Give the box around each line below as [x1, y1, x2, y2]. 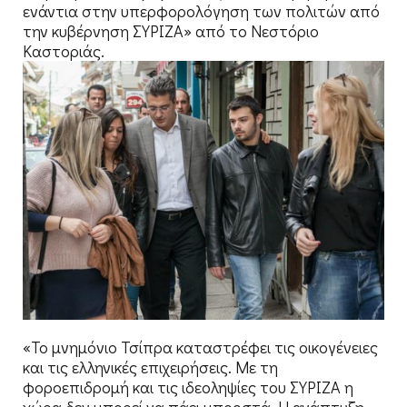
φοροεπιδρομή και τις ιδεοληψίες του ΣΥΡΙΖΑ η [23, 375, 353, 398]
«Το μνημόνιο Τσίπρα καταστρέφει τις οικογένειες [23, 335, 378, 358]
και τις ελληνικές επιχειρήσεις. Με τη [23, 355, 278, 378]
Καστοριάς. [23, 39, 104, 62]
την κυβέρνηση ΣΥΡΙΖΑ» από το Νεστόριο [23, 19, 319, 42]
